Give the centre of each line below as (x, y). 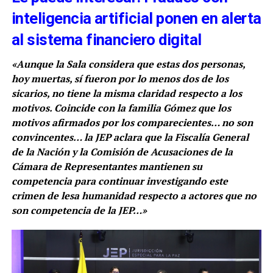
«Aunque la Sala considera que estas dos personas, (128, 64)
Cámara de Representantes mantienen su (107, 166)
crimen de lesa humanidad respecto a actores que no (134, 195)
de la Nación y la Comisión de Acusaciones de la (122, 151)
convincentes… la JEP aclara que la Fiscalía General (130, 137)
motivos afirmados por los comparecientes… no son (132, 122)
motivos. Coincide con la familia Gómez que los (121, 108)
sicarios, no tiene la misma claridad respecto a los (126, 93)
